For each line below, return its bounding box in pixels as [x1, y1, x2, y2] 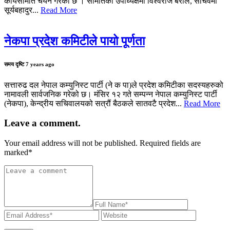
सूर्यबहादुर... [4, 5, 41, 14]
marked [4, 148, 28, 157]
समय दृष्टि [4, 61, 26, 67]
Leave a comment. [4, 118, 81, 129]
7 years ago [26, 61, 54, 67]
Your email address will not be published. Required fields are [4, 139, 201, 148]
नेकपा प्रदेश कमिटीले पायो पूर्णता [4, 34, 145, 48]
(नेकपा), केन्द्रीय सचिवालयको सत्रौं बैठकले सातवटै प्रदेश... [4, 99, 184, 108]
